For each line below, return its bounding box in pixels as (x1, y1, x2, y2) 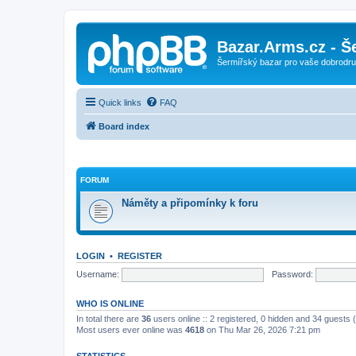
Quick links (99, 97, 141, 107)
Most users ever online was (76, 325, 185, 335)
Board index (99, 121, 149, 131)
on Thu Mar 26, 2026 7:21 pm (204, 325, 320, 335)
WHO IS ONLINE (76, 299, 144, 308)
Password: (271, 269, 313, 279)
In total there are (76, 314, 141, 323)
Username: (76, 269, 119, 279)
